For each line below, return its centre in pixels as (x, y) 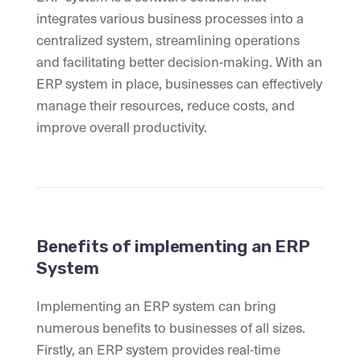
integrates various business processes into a (170, 18)
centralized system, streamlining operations (168, 40)
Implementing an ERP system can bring (156, 306)
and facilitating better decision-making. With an (179, 62)
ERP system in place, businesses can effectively (179, 83)
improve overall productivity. (122, 127)
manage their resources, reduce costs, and (166, 105)
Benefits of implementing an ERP (173, 247)
